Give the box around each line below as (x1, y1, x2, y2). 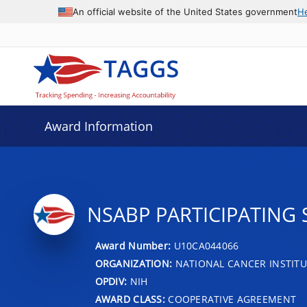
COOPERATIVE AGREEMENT (164, 292, 297, 306)
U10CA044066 (173, 238, 239, 252)
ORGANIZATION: (95, 256, 173, 270)
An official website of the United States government (73, 5, 297, 17)
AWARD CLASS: (95, 292, 165, 306)
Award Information (44, 118, 153, 134)
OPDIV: (95, 274, 127, 288)
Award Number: (95, 238, 174, 252)
